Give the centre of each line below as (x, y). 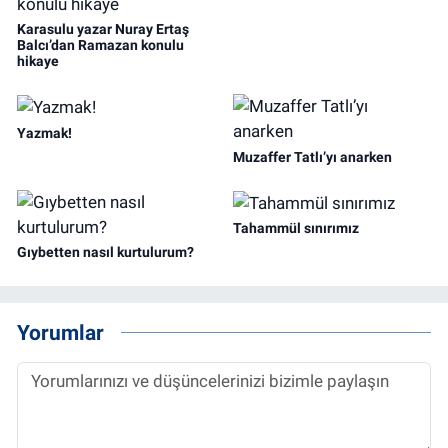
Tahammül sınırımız (295, 228)
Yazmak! (44, 132)
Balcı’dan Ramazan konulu (100, 44)
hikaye (38, 60)
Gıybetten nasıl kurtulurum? (105, 252)
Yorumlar (60, 332)
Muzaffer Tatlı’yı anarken (312, 156)
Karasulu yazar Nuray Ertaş (103, 28)
